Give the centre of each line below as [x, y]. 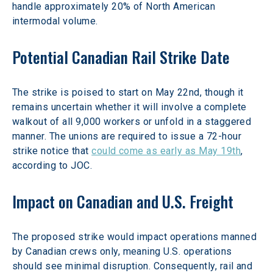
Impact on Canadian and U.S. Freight [123, 201]
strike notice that [52, 151]
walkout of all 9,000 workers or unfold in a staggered [133, 122]
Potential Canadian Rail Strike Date [121, 57]
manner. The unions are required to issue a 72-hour [128, 136]
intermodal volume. [55, 21]
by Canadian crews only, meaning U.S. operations [124, 251]
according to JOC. [52, 165]
